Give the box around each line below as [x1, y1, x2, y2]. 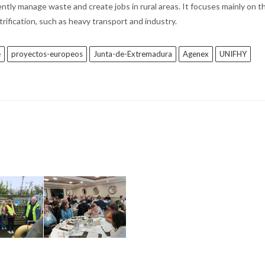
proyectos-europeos [11, 49, 83, 59]
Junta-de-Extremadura [93, 49, 172, 59]
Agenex [183, 49, 209, 59]
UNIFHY [219, 49, 247, 59]
